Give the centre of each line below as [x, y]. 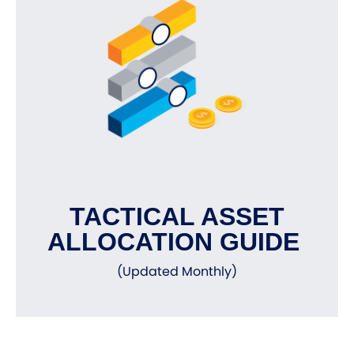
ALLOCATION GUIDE [177, 242]
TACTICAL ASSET [177, 217]
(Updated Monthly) [177, 272]
